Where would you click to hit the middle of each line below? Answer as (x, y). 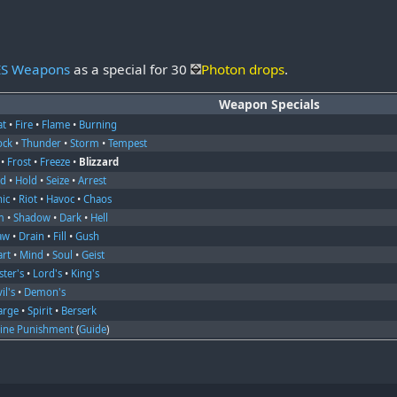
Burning (98, 124)
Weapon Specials (269, 104)
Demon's (45, 292)
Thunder (42, 143)
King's (86, 273)
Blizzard (99, 161)
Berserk (79, 310)
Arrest (93, 180)
